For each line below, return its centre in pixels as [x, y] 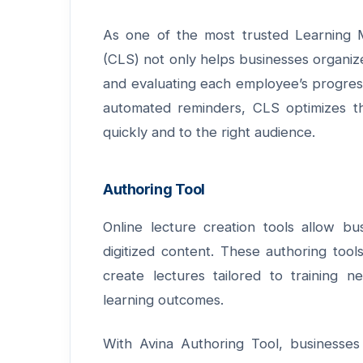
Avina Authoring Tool [209, 344]
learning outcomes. [163, 300]
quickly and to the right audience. [209, 132]
